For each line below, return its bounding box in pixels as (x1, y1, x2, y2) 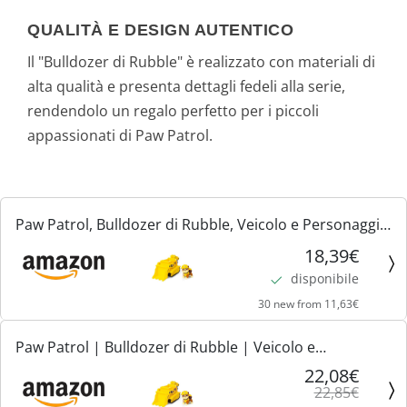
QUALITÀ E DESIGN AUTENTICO (27, 21, 293, 40)
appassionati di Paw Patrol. (27, 125, 213, 146)
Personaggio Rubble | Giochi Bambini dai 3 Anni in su (15, 361, 380, 382)
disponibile (290, 270, 359, 288)
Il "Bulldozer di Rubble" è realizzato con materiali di (27, 52, 375, 73)
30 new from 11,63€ (257, 295, 359, 312)
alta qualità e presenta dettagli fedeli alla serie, (27, 76, 345, 97)
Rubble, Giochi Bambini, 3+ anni (15, 239, 232, 260)
